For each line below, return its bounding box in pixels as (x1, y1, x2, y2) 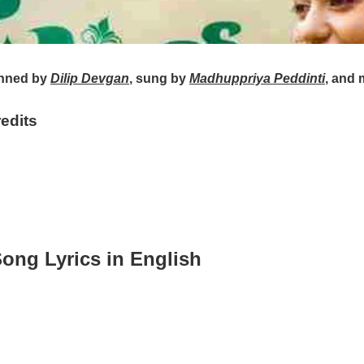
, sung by (129, 71, 189, 85)
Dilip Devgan (50, 71, 129, 85)
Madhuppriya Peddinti (189, 71, 325, 85)
